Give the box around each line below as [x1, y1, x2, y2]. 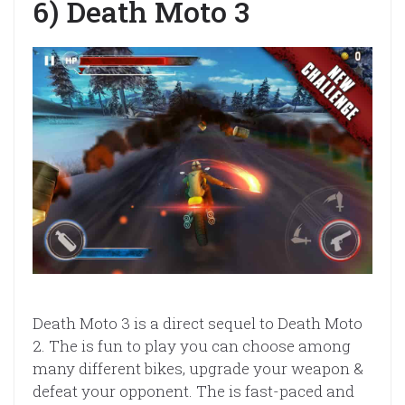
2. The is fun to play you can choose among [33, 335, 351, 357]
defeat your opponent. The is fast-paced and [33, 381, 354, 402]
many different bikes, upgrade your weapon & [33, 358, 363, 380]
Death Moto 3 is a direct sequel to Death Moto [33, 313, 363, 334]
